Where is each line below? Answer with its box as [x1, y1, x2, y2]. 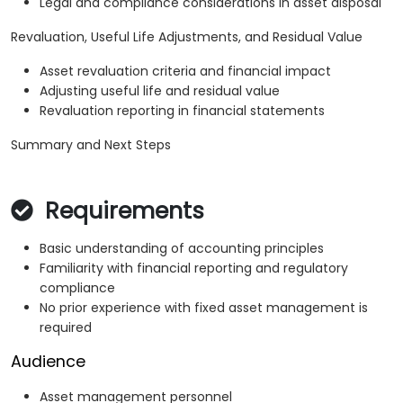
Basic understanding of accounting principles [40, 239, 324, 258]
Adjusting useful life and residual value [40, 82, 280, 101]
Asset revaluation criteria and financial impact [40, 62, 331, 81]
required [40, 318, 92, 337]
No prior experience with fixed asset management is [40, 299, 368, 318]
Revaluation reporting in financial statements [40, 102, 325, 121]
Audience [11, 351, 85, 373]
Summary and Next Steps [11, 136, 171, 155]
